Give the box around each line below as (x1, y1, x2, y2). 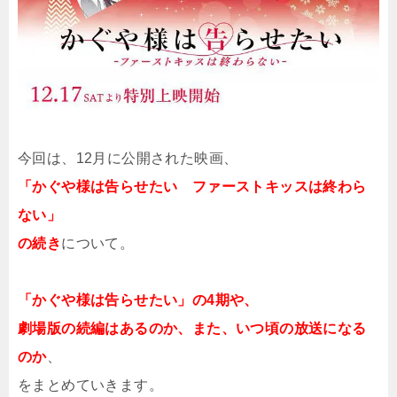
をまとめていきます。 (18, 378, 163, 393)
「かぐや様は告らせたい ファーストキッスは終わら (18, 179, 367, 195)
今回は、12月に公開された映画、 (18, 151, 238, 167)
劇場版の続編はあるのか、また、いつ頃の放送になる (18, 321, 367, 337)
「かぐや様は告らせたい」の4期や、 (18, 292, 259, 308)
